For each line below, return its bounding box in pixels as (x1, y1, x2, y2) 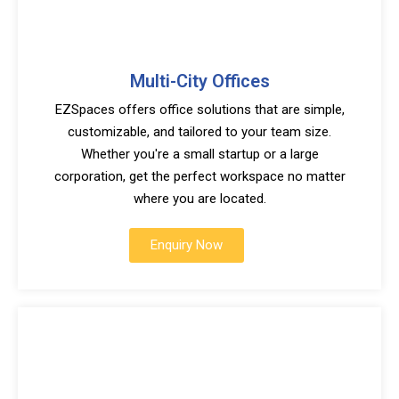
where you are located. (133, 191, 266, 207)
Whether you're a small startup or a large (80, 146, 319, 162)
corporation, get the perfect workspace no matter (53, 168, 346, 184)
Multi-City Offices (129, 70, 270, 92)
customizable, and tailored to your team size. (68, 124, 331, 140)
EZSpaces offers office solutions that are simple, (54, 102, 345, 118)
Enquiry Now (151, 237, 223, 253)
